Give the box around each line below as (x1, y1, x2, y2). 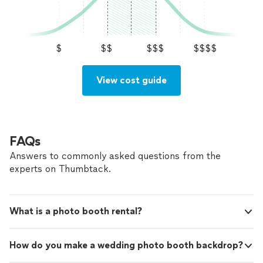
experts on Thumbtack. (9, 163, 111, 175)
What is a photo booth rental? (9, 205, 142, 217)
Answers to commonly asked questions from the (9, 150, 221, 162)
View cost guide (96, 75, 167, 86)
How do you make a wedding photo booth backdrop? (9, 240, 243, 251)
